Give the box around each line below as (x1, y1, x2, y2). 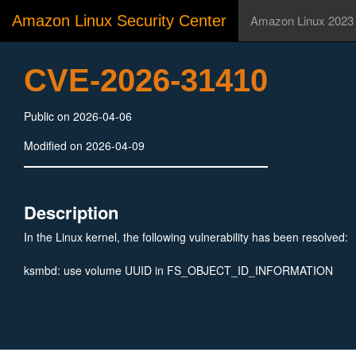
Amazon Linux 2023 (250, 12, 354, 29)
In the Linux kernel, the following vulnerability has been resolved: (24, 229, 348, 245)
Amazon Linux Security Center (12, 12, 226, 29)
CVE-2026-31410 (24, 63, 268, 98)
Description (24, 199, 118, 225)
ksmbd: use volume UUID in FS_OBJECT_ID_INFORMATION (24, 262, 333, 278)
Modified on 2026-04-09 (24, 137, 145, 153)
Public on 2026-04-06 (24, 108, 132, 124)
